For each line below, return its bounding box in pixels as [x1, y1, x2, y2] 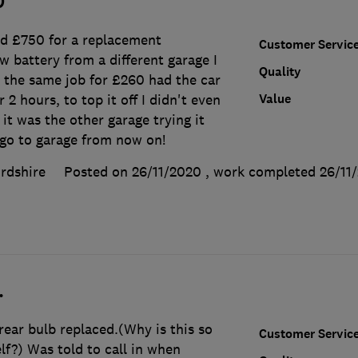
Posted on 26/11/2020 [63, 162, 201, 181]
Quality [258, 62, 301, 80]
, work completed [205, 162, 320, 181]
